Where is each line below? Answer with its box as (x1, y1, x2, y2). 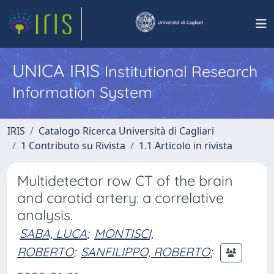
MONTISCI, (94, 226, 154, 241)
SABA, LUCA (20, 226, 87, 241)
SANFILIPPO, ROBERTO (81, 243, 210, 259)
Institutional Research (105, 62, 257, 81)
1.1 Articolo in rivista (139, 139, 232, 152)
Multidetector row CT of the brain (17, 172, 233, 190)
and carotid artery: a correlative (17, 189, 224, 207)
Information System (12, 83, 152, 102)
